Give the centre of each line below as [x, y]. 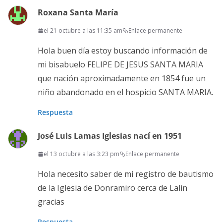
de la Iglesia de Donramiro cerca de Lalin [112, 188]
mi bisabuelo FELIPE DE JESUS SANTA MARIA [120, 65]
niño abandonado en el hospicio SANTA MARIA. [125, 92]
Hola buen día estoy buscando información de [123, 51]
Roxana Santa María [78, 13]
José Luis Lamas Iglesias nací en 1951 [110, 136]
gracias [51, 202]
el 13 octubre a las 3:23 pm [82, 154]
